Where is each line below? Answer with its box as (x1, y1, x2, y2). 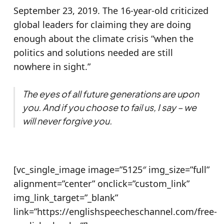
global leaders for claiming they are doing (13, 18, 191, 30)
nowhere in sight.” (13, 60, 90, 72)
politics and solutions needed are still (13, 46, 173, 58)
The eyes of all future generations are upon (22, 87, 199, 99)
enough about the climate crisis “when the (13, 32, 193, 44)
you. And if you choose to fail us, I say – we (22, 101, 196, 113)
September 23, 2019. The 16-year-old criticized (13, 4, 208, 16)
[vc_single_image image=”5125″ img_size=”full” (13, 163, 209, 175)
